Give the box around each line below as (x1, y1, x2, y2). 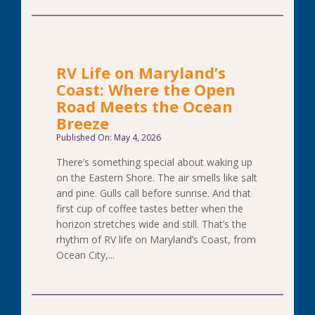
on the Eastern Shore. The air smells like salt (56, 171, 257, 184)
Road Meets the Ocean (56, 96, 233, 117)
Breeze (56, 112, 109, 134)
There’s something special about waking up (56, 155, 252, 169)
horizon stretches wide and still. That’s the (56, 217, 247, 231)
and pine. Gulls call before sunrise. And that (56, 186, 251, 200)
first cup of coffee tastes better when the (56, 202, 243, 215)
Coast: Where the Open (56, 79, 236, 100)
